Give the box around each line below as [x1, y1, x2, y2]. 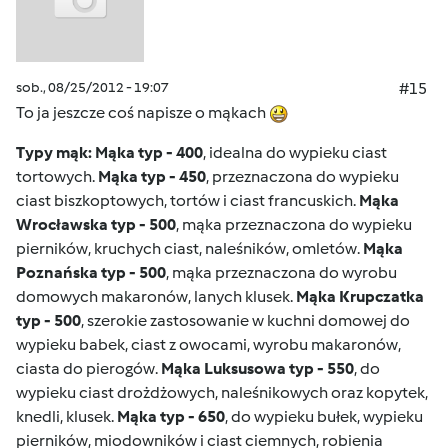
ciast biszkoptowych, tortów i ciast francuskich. [16, 191, 359, 210]
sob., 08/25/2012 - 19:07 [16, 79, 169, 96]
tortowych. [16, 167, 98, 186]
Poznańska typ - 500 [16, 263, 166, 282]
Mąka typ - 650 [117, 407, 225, 426]
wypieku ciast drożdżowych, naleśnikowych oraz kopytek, [16, 383, 428, 402]
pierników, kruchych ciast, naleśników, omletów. [16, 239, 363, 258]
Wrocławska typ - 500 [16, 215, 176, 234]
